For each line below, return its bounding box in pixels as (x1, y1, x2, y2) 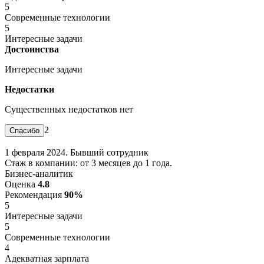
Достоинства (5, 44, 59, 54)
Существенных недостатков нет (5, 104, 133, 114)
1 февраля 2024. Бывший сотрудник (5, 147, 148, 157)
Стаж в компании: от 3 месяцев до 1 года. (5, 157, 172, 168)
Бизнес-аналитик (5, 168, 73, 179)
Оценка (5, 179, 38, 189)
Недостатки (5, 84, 54, 94)
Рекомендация (5, 189, 64, 200)
